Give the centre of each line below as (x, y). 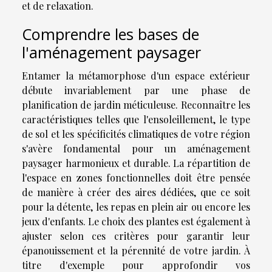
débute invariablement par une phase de (136, 90)
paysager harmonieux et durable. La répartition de (136, 163)
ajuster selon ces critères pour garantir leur (136, 236)
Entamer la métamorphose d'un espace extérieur (136, 75)
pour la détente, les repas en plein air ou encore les (136, 206)
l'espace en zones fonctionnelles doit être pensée (136, 177)
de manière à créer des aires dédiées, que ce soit (136, 192)
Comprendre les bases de (110, 34)
